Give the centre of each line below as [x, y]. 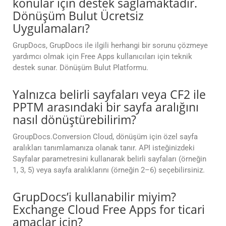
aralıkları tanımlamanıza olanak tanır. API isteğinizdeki [104, 148]
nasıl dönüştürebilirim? [74, 120]
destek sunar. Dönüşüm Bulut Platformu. [80, 68]
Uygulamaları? [51, 29]
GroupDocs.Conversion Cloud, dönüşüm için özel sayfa [105, 137]
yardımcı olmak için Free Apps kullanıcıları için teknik [102, 57]
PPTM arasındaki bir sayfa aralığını [106, 107]
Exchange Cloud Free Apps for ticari [109, 210]
